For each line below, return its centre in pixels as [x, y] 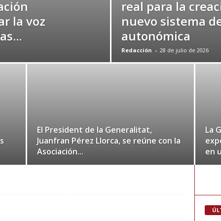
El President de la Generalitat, [94, 130]
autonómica [156, 36]
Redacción [136, 50]
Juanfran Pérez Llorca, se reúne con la [109, 141]
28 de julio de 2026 [184, 50]
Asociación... [60, 152]
